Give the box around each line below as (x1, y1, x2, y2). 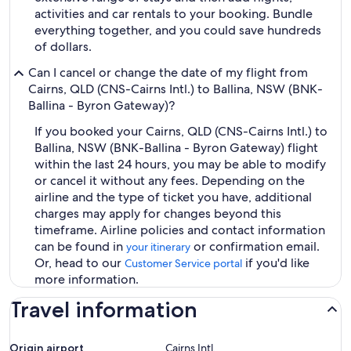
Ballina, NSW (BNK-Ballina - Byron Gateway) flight (34, 139, 318, 156)
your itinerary (126, 240, 190, 254)
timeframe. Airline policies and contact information (34, 222, 325, 238)
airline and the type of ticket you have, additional (34, 189, 312, 205)
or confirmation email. (190, 238, 320, 255)
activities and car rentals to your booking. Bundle (34, 5, 313, 22)
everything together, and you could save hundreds (34, 22, 321, 38)
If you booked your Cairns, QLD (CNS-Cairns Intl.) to (34, 123, 327, 139)
